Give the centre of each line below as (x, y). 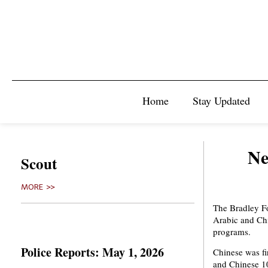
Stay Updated (221, 100)
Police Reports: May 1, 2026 (92, 252)
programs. (232, 232)
